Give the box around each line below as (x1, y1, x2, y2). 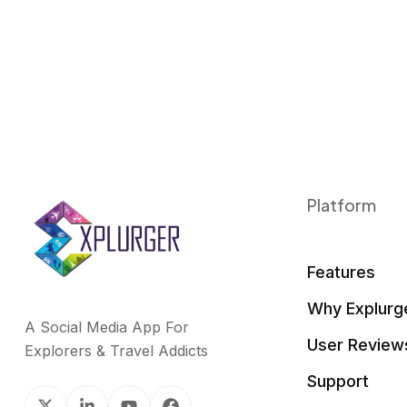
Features (307, 263, 376, 282)
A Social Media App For (25, 318, 189, 337)
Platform (307, 194, 377, 215)
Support (307, 372, 370, 391)
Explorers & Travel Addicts (25, 342, 208, 361)
